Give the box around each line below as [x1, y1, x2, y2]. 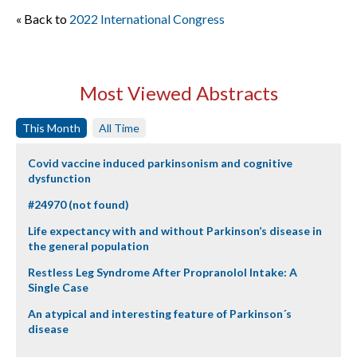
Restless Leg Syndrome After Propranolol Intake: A [28, 265, 297, 279]
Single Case [28, 280, 88, 294]
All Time [99, 121, 139, 135]
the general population [28, 239, 149, 253]
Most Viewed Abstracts [79, 81, 278, 104]
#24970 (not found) [28, 198, 129, 211]
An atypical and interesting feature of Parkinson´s [28, 307, 292, 320]
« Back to [16, 11, 69, 26]
